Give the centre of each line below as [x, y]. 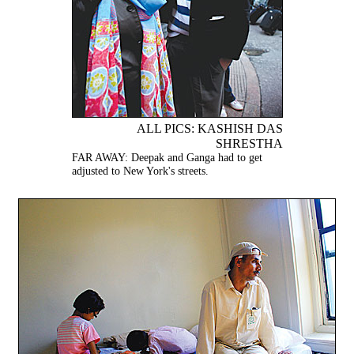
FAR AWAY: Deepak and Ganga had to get [167, 158]
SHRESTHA [249, 144]
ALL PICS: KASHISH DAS [209, 129]
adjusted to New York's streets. [140, 171]
